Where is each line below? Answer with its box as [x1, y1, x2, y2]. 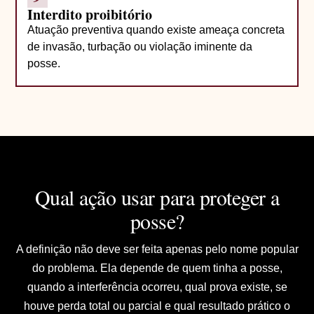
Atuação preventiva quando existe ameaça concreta [27, 23, 285, 36]
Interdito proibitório [27, 4, 153, 25]
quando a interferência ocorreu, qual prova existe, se [27, 280, 287, 293]
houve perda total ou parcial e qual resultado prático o [24, 299, 290, 312]
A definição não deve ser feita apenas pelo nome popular [15, 243, 299, 255]
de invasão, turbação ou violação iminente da [27, 40, 253, 53]
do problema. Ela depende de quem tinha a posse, [32, 261, 282, 274]
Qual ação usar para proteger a [34, 182, 280, 211]
